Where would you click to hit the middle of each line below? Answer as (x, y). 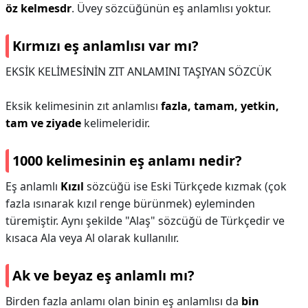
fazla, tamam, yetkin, (220, 106)
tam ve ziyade (43, 123)
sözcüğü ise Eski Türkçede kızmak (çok (185, 186)
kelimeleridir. (115, 123)
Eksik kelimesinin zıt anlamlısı (83, 106)
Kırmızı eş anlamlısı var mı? (106, 46)
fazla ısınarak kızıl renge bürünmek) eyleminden (130, 203)
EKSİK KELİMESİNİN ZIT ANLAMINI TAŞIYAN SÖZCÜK (139, 71)
